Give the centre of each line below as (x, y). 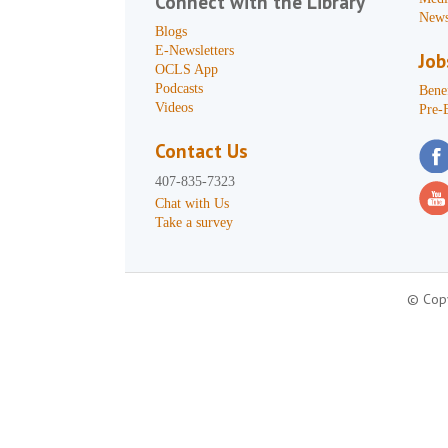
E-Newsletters (195, 50)
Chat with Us (192, 203)
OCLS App (187, 69)
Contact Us (202, 151)
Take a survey (194, 222)
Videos (174, 107)
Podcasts (179, 88)
